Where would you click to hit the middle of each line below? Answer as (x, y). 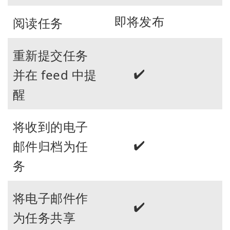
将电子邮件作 (51, 198)
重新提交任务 (51, 55)
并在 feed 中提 (55, 74)
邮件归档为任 (51, 146)
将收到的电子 (51, 126)
